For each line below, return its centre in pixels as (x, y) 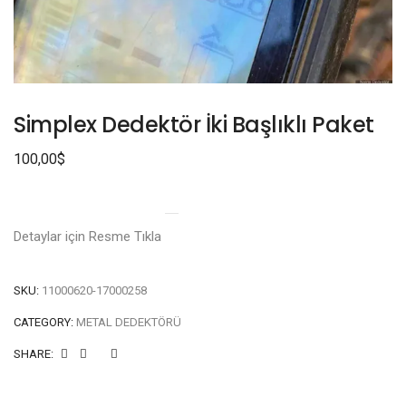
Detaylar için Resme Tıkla (89, 237)
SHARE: (34, 354)
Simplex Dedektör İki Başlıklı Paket (194, 125)
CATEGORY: (45, 322)
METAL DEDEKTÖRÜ (129, 322)
